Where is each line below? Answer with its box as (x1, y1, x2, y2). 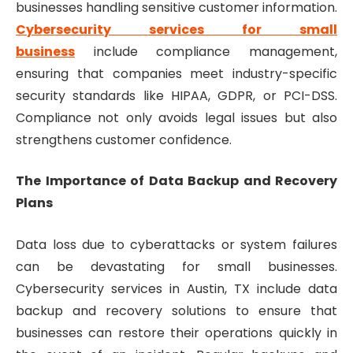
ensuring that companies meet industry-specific (16, 64, 337, 83)
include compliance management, (75, 42, 337, 61)
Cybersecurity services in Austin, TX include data (16, 279, 337, 298)
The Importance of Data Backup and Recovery (16, 172, 337, 191)
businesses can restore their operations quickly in (16, 323, 337, 342)
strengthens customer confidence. (16, 130, 232, 149)
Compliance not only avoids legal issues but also (16, 108, 337, 127)
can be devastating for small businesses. (16, 257, 337, 276)
